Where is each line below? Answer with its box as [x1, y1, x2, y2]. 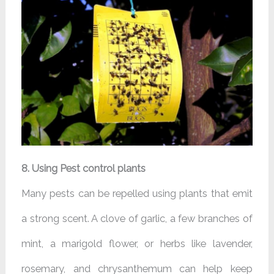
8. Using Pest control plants [21, 162, 146, 174]
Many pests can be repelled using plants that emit [21, 187, 253, 199]
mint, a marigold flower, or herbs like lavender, [21, 237, 253, 250]
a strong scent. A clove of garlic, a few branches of [21, 212, 253, 224]
